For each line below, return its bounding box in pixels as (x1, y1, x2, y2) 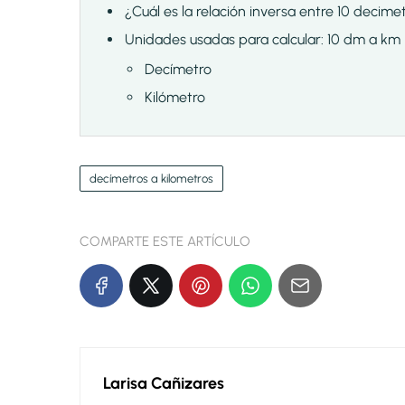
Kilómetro (145, 89, 205, 107)
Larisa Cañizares (103, 373, 224, 394)
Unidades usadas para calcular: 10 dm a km (125, 31, 400, 49)
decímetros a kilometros (89, 172, 213, 186)
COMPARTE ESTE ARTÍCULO (80, 233, 250, 250)
